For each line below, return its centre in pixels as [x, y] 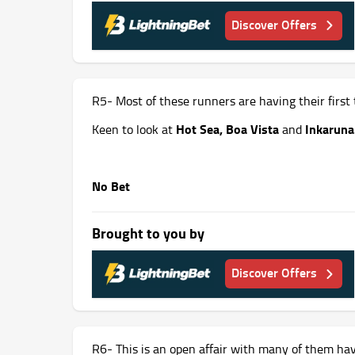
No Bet [111, 185]
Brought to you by [148, 233]
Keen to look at [134, 129]
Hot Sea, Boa [212, 128]
